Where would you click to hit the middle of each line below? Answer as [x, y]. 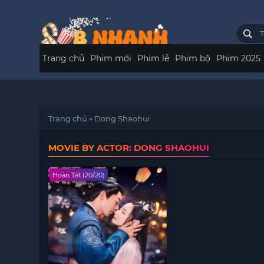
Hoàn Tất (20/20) [79, 175]
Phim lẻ [154, 58]
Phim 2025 [239, 58]
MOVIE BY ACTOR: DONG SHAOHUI [129, 148]
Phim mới [111, 58]
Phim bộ [193, 58]
